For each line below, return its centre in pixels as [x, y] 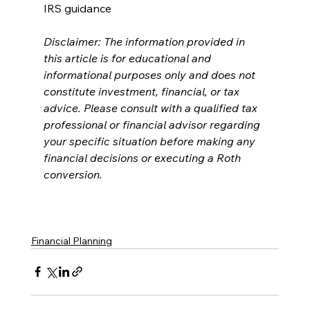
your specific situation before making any [151, 141]
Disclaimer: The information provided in [145, 41]
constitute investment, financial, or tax [143, 91]
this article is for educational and [128, 58]
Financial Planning [71, 240]
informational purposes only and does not [151, 74]
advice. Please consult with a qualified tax [152, 108]
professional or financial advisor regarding [153, 124]
